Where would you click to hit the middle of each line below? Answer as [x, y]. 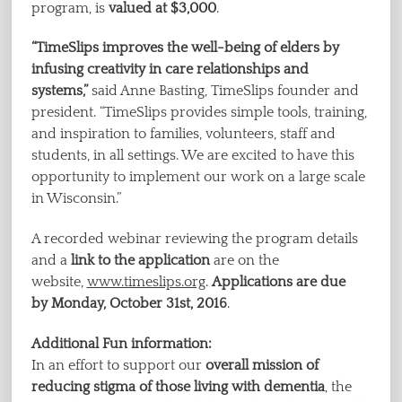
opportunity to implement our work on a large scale [198, 177]
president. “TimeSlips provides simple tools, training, [199, 113]
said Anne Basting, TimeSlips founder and [223, 91]
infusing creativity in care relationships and [170, 70]
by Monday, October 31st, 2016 [129, 304]
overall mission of [262, 366]
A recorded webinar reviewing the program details [194, 239]
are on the [246, 261]
